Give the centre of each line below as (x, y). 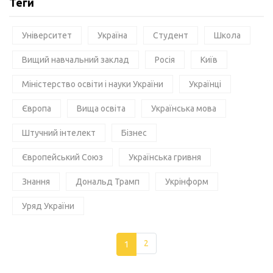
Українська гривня (165, 157)
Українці (205, 84)
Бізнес (134, 133)
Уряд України (48, 206)
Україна (112, 35)
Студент (171, 35)
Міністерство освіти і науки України (93, 84)
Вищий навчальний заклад (76, 59)
